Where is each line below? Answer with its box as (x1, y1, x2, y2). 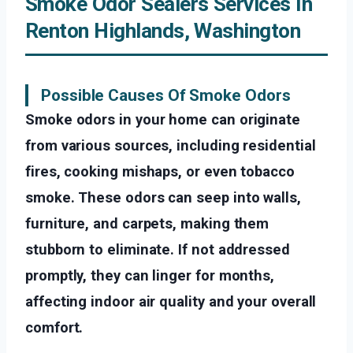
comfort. (25, 319, 84, 336)
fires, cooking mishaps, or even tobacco (25, 163, 295, 180)
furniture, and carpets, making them (25, 215, 269, 232)
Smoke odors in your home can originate (25, 111, 300, 128)
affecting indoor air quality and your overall (25, 293, 317, 310)
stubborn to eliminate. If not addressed (25, 241, 290, 258)
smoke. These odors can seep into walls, (25, 189, 301, 206)
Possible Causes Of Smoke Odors (41, 86, 291, 106)
